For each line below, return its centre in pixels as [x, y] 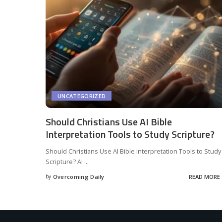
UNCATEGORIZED [82, 96]
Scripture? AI [65, 161]
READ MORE [204, 177]
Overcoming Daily [79, 177]
